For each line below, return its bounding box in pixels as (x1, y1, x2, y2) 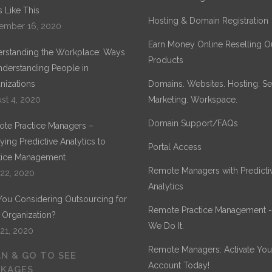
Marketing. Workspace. (148, 95, 237, 104)
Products (148, 55, 183, 65)
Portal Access (148, 142, 202, 152)
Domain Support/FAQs (148, 118, 238, 128)
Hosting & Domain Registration (148, 16, 268, 25)
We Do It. (148, 221, 184, 231)
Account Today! (148, 260, 209, 270)
